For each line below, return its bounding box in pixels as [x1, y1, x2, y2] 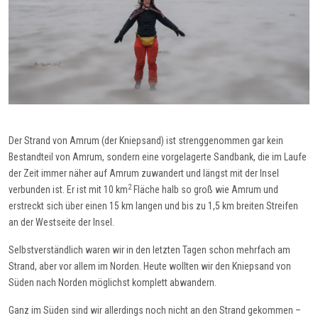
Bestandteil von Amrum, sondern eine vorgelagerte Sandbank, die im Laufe [9, 150, 307, 163]
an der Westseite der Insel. [9, 216, 114, 228]
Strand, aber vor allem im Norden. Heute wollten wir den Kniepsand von [9, 260, 291, 272]
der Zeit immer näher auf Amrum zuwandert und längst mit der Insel [9, 167, 279, 179]
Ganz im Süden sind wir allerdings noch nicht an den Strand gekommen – [9, 304, 301, 316]
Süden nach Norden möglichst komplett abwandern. [9, 276, 216, 288]
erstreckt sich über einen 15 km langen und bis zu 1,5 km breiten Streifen [9, 199, 298, 212]
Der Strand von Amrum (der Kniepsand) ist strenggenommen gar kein [9, 134, 283, 146]
